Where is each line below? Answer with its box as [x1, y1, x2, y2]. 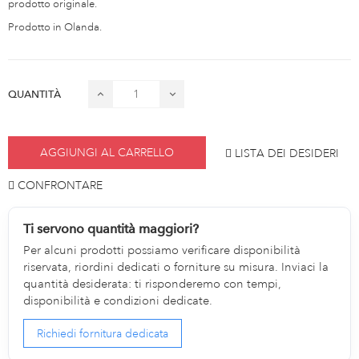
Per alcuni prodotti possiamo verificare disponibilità [23, 242, 301, 258]
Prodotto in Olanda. [8, 20, 102, 34]
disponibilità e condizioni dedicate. [23, 292, 213, 309]
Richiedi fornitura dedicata [37, 326, 169, 341]
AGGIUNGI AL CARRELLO [40, 145, 174, 160]
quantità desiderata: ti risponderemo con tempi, [23, 276, 282, 292]
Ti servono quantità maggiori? [23, 220, 200, 236]
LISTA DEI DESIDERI [235, 145, 339, 160]
